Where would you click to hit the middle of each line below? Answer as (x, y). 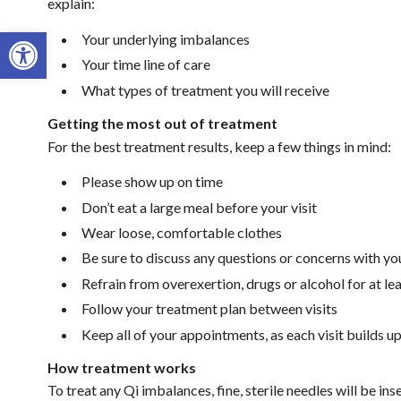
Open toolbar (53, 39)
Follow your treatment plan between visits (209, 309)
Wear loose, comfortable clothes (181, 232)
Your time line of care (145, 64)
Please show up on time (152, 182)
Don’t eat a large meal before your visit (199, 207)
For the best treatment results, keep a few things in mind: (219, 146)
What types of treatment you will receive (205, 90)
